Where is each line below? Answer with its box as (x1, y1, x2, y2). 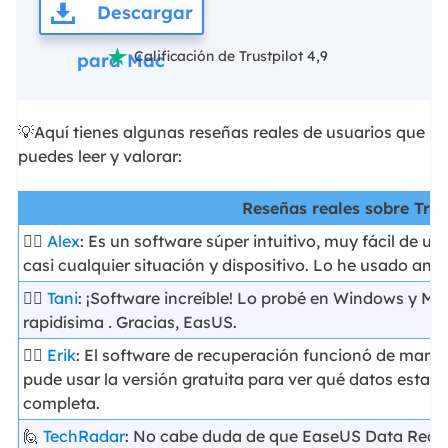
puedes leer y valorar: (17, 146, 182, 167)
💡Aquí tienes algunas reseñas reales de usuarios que (17, 122, 425, 143)
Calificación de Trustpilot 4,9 (130, 46, 329, 65)
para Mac (77, 48, 166, 72)
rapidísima (23, 311, 109, 332)
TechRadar (43, 425, 126, 446)
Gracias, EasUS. (112, 311, 238, 332)
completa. (23, 392, 101, 413)
